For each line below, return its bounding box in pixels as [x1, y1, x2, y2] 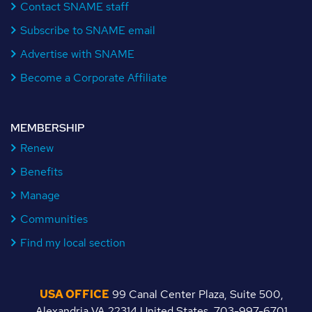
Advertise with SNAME [20, 46, 134, 61]
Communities [20, 211, 88, 226]
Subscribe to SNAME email [20, 22, 155, 38]
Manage [20, 187, 60, 203]
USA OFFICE [39, 286, 109, 302]
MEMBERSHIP [10, 120, 85, 135]
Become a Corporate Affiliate [20, 70, 167, 85]
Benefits [20, 164, 63, 179]
